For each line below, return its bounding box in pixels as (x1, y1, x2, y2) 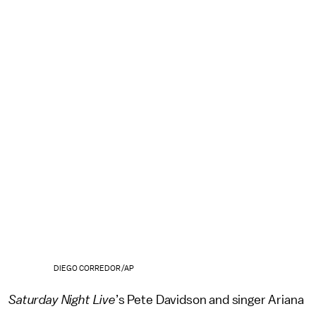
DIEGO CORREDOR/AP (53, 264, 134, 272)
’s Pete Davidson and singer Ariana (115, 293, 304, 306)
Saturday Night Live (8, 293, 116, 306)
